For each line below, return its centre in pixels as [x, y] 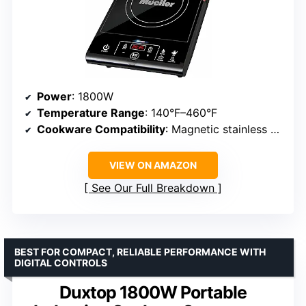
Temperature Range [91, 113]
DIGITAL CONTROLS [61, 263]
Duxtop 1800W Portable [153, 293]
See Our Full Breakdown [153, 188]
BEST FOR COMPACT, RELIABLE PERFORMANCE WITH [140, 252]
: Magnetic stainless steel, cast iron [218, 129]
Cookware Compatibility [101, 129]
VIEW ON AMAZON [153, 165]
